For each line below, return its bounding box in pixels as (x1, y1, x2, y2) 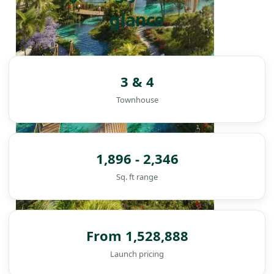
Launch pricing (110, 248, 164, 260)
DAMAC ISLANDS (85, 247, 145, 258)
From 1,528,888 (86, 226, 188, 245)
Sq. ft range (116, 171, 158, 183)
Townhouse (116, 94, 158, 106)
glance (109, 8, 165, 32)
